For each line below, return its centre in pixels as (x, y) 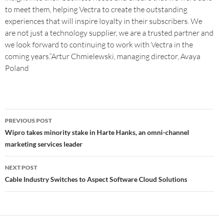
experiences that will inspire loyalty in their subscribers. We (104, 21)
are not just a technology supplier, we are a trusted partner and (109, 33)
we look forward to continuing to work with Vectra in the (99, 44)
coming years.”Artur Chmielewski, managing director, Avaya (103, 56)
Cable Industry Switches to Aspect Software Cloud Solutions (96, 179)
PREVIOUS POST (28, 120)
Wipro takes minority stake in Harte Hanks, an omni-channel (97, 132)
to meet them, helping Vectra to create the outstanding (96, 9)
